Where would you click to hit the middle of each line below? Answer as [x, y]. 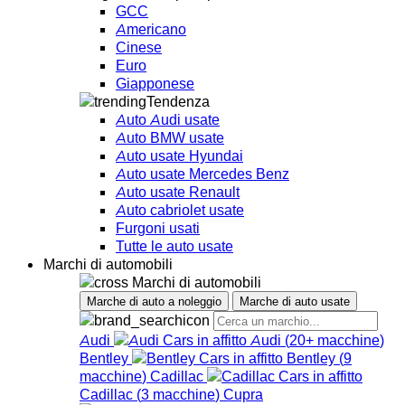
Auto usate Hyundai [179, 155]
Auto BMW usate [170, 137]
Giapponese [155, 83]
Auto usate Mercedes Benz [202, 173]
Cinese [139, 47]
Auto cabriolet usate [180, 209]
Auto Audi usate [168, 119]
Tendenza [178, 101]
